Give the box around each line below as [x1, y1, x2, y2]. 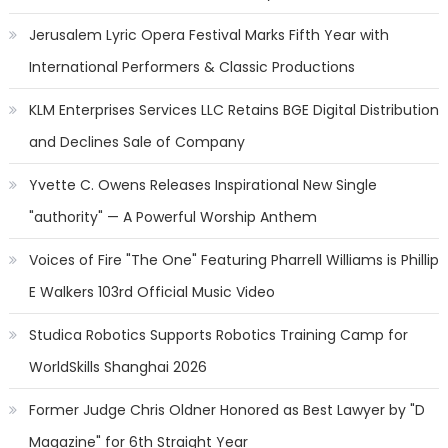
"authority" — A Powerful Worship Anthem [28, 207, 317, 227]
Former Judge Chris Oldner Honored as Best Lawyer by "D [28, 400, 425, 420]
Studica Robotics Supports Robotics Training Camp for [28, 325, 408, 345]
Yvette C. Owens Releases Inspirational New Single [28, 175, 377, 195]
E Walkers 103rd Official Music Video [28, 282, 275, 302]
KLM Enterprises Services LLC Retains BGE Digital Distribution [28, 100, 439, 120]
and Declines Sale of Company [28, 132, 245, 152]
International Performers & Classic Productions [28, 57, 355, 77]
